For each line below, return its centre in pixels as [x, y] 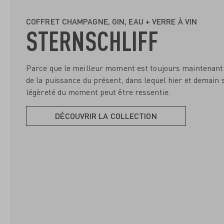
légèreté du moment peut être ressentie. [98, 92]
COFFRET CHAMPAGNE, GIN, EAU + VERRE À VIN [112, 21]
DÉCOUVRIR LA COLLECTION [106, 115]
